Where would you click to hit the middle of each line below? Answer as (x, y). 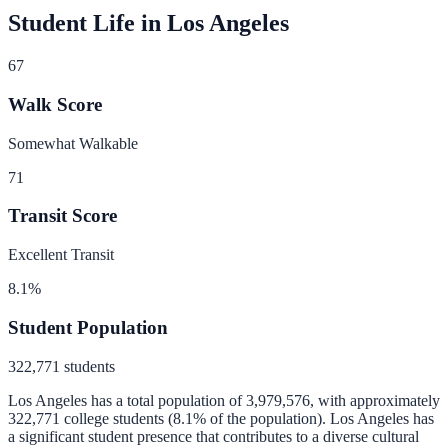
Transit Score (62, 216)
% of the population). (259, 418)
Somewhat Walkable (73, 143)
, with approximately (375, 400)
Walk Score (55, 104)
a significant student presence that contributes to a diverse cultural (213, 436)
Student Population (88, 327)
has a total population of (164, 400)
